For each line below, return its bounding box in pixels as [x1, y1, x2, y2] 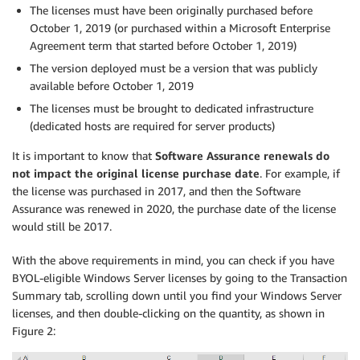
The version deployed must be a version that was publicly [30, 60, 317, 75]
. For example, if [260, 166, 340, 180]
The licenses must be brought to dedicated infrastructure [30, 100, 313, 115]
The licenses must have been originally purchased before [30, 2, 313, 17]
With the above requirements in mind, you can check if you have [12, 252, 334, 267]
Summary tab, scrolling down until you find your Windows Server [12, 288, 342, 302]
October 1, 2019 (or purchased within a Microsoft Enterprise [30, 20, 330, 35]
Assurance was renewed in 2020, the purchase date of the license [12, 201, 336, 215]
